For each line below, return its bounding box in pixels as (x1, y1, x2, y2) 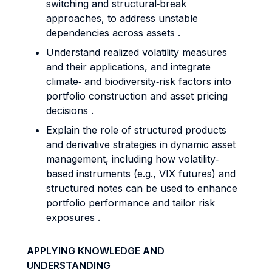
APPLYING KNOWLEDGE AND (27, 245, 165, 257)
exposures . (46, 211, 100, 223)
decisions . (46, 104, 93, 117)
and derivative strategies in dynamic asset (46, 138, 236, 151)
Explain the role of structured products (46, 124, 226, 136)
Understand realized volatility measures (46, 46, 227, 58)
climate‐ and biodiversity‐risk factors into (46, 75, 231, 87)
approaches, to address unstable (46, 12, 198, 24)
